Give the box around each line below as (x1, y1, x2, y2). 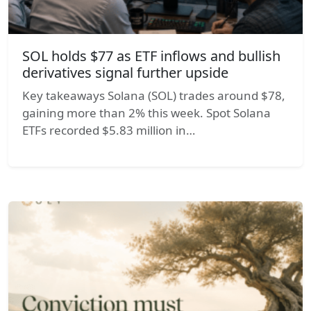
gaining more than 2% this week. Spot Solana (22, 104, 271, 121)
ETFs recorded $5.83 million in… (22, 121, 195, 138)
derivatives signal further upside (22, 62, 228, 82)
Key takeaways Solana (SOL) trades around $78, (22, 87, 285, 103)
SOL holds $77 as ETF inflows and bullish (22, 46, 280, 65)
